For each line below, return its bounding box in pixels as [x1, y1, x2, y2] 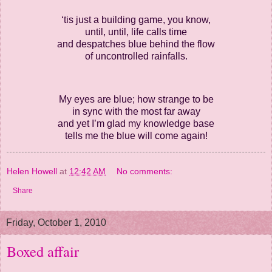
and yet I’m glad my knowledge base [58, 118, 214, 129]
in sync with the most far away [72, 106, 200, 117]
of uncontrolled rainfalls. [84, 50, 188, 61]
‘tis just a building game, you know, [61, 14, 211, 25]
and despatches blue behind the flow [57, 38, 215, 49]
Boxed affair [7, 241, 79, 262]
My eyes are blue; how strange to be [58, 94, 214, 105]
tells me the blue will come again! [64, 131, 208, 141]
